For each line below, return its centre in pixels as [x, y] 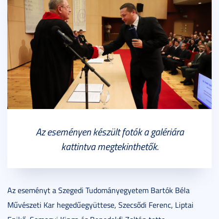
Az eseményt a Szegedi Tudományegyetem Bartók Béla [99, 190]
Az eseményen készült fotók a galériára [109, 131]
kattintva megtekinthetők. [109, 146]
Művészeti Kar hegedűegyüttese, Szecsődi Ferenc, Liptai [100, 205]
